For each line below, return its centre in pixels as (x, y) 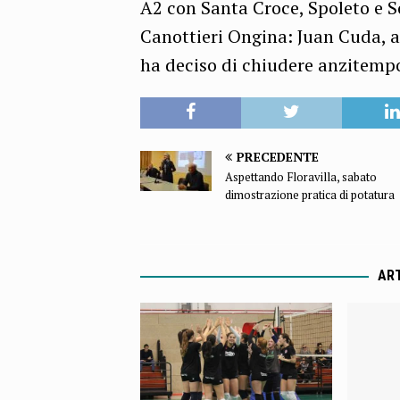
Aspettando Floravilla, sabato (301, 177)
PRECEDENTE (278, 157)
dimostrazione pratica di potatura (310, 195)
